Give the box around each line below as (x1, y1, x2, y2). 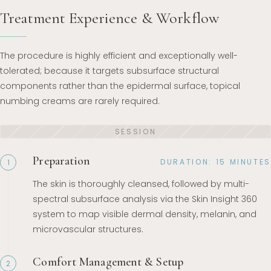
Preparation (33, 154, 91, 169)
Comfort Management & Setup (33, 254, 183, 269)
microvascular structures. (33, 223, 144, 235)
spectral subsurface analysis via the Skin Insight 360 (33, 192, 258, 205)
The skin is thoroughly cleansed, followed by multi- (33, 177, 250, 190)
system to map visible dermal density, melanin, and (33, 207, 257, 220)
